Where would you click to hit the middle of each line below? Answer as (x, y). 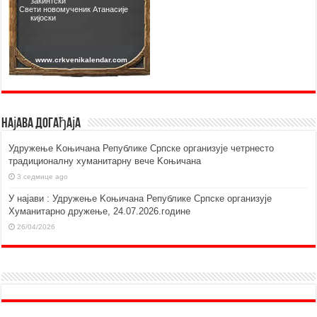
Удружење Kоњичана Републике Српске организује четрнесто (142, 149)
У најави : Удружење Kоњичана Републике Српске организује (140, 199)
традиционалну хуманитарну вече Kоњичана (105, 161)
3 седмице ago (43, 177)
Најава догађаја (41, 124)
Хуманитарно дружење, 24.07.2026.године (100, 212)
